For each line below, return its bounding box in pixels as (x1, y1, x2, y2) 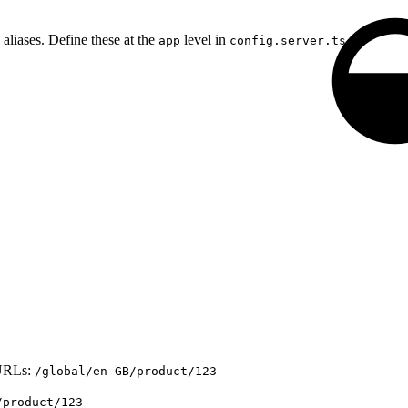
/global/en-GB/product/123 (35, 363, 217, 378)
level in (180, 31, 229, 47)
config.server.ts (229, 33, 346, 47)
